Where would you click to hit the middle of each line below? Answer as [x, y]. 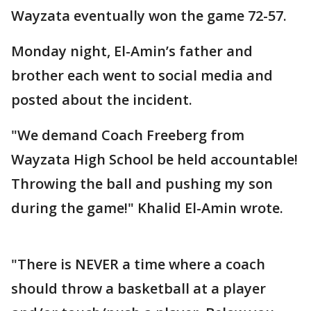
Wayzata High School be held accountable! [154, 159]
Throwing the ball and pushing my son [142, 183]
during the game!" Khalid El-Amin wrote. [147, 208]
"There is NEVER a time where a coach [138, 264]
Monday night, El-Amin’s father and [132, 51]
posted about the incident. [102, 99]
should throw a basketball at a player [138, 288]
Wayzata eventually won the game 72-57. [149, 15]
